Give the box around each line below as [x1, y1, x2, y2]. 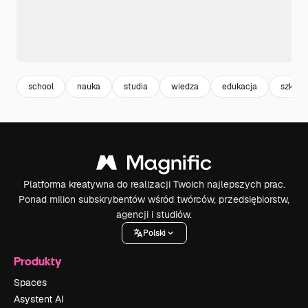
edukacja [222, 80, 257, 92]
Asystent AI [14, 293, 64, 306]
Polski [142, 227, 166, 239]
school [28, 80, 54, 92]
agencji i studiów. [116, 208, 192, 221]
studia [124, 80, 148, 92]
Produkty [14, 254, 61, 269]
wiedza [171, 80, 199, 92]
